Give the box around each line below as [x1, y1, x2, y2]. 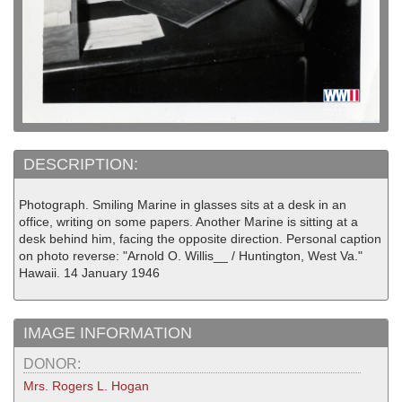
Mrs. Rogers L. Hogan [23, 379, 149, 394]
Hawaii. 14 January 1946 [19, 266, 160, 281]
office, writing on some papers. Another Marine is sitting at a [19, 214, 358, 230]
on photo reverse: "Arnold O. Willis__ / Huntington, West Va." [19, 249, 363, 264]
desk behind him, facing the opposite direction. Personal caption [19, 232, 381, 247]
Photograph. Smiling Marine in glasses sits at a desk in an [19, 197, 346, 213]
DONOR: [23, 356, 84, 372]
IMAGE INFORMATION [23, 324, 192, 343]
